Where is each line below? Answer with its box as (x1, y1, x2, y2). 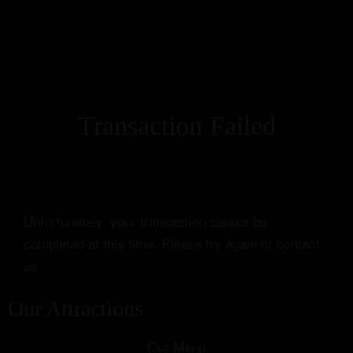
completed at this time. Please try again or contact (24, 233, 320, 253)
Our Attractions (8, 296, 143, 321)
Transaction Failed (77, 111, 276, 140)
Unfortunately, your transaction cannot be (24, 211, 267, 231)
